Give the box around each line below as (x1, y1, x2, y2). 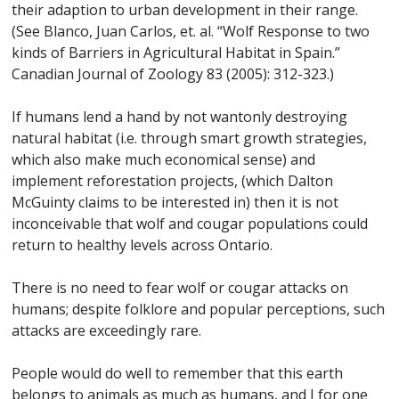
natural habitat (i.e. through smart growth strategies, (12, 128, 368, 148)
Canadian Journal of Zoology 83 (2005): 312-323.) (12, 64, 335, 84)
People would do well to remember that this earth (12, 363, 344, 383)
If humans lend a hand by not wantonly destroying (12, 107, 348, 126)
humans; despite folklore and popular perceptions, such (12, 299, 386, 319)
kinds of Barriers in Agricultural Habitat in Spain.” (12, 43, 341, 62)
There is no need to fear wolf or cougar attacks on (12, 278, 349, 297)
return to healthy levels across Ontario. (12, 235, 273, 255)
